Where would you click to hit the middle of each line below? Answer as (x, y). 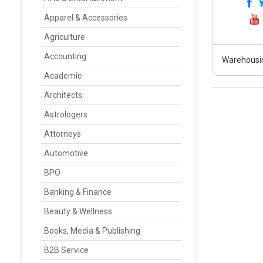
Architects (63, 95)
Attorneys (63, 134)
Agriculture (65, 37)
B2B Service (66, 250)
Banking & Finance (78, 192)
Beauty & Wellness (78, 211)
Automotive (66, 153)
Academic (63, 76)
